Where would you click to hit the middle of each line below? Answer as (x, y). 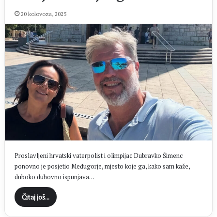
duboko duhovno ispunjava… (54, 177)
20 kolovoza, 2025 (43, 14)
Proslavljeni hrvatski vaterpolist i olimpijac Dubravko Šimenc (98, 155)
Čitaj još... (35, 197)
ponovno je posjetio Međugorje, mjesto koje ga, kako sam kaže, (102, 166)
